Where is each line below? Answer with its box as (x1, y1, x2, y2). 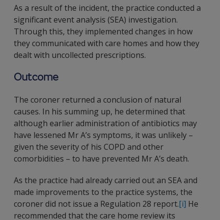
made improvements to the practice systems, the (14, 187, 192, 197)
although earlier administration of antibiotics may (14, 118, 197, 129)
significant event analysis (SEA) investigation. (14, 14, 178, 25)
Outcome (14, 71, 58, 84)
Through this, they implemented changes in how (14, 26, 192, 37)
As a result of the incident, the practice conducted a (14, 2, 201, 13)
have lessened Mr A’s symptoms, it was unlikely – (14, 130, 193, 140)
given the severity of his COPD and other (14, 141, 164, 152)
